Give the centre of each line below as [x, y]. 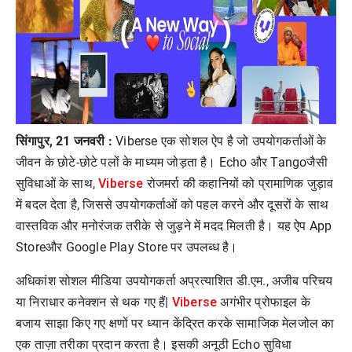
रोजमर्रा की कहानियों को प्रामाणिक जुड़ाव [238, 183]
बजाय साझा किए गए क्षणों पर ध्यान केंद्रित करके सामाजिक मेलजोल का [175, 323]
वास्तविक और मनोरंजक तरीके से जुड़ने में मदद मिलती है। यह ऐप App [174, 225]
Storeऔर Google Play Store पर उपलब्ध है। [127, 247]
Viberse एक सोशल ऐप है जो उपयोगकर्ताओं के [220, 141]
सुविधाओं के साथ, [57, 183]
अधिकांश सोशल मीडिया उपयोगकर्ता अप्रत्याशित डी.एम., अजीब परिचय [174, 280]
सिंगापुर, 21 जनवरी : [64, 141]
